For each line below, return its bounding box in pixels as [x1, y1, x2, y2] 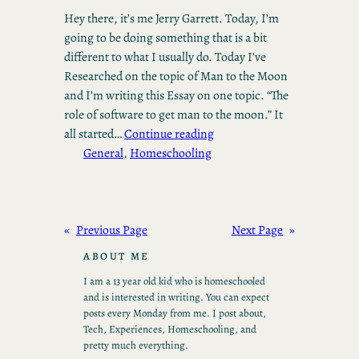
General [83, 144, 123, 162]
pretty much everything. [83, 338, 188, 353]
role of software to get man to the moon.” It [64, 106, 283, 123]
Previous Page [76, 221, 147, 239]
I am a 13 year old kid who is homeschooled [83, 274, 265, 288]
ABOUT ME [83, 249, 150, 264]
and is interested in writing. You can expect [83, 290, 269, 305]
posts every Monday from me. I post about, [83, 306, 266, 321]
